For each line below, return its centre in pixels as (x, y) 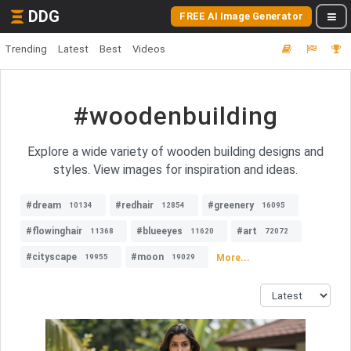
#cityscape (51, 257)
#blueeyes (159, 231)
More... (233, 257)
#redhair (134, 205)
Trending (26, 49)
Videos (149, 49)
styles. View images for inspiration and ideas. (175, 170)
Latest (73, 49)
